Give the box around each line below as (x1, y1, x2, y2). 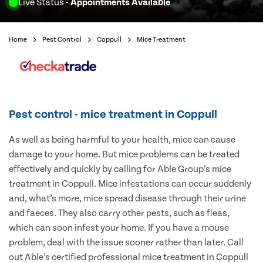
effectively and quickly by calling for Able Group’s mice (9, 164, 231, 175)
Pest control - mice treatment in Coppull (9, 108, 217, 122)
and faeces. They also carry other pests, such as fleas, (9, 208, 230, 219)
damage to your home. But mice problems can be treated (9, 149, 240, 160)
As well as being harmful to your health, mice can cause (9, 134, 235, 146)
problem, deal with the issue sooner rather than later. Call (9, 237, 244, 248)
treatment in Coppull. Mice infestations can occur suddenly (9, 178, 251, 190)
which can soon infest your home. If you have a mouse (9, 222, 229, 234)
